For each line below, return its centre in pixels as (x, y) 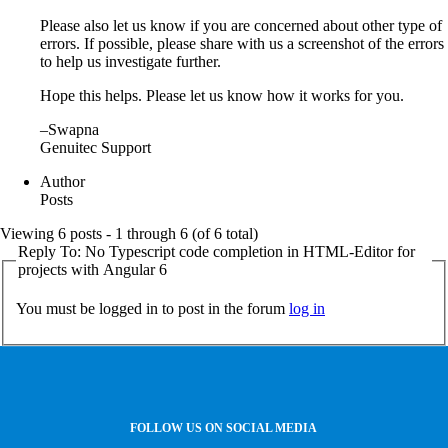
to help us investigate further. (130, 61)
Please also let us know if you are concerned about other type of (241, 25)
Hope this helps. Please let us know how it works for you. (222, 95)
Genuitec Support (95, 147)
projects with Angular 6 (92, 269)
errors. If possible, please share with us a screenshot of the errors (242, 43)
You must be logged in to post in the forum (152, 309)
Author (62, 181)
